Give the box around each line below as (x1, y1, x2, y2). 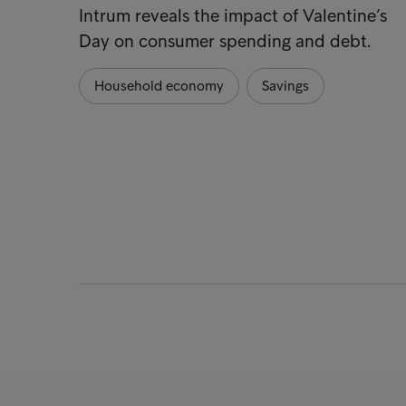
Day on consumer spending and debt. (79, 29, 371, 52)
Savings (262, 76, 309, 94)
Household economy (94, 76, 224, 94)
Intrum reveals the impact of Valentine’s (79, 4, 387, 26)
